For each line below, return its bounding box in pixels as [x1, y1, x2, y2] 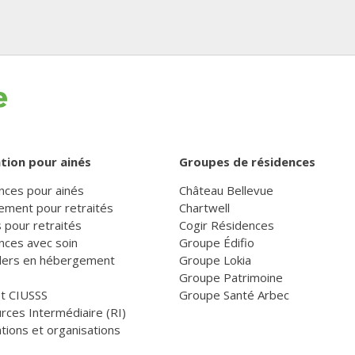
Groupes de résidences [179, 153, 315, 170]
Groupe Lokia [179, 251, 251, 268]
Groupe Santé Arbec [179, 286, 289, 303]
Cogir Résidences [179, 216, 274, 233]
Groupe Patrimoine [179, 269, 283, 285]
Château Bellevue [179, 181, 273, 198]
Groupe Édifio [179, 234, 254, 250]
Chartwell [179, 199, 230, 216]
